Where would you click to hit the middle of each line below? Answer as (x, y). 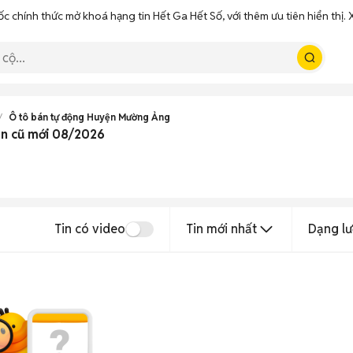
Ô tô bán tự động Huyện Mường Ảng (89, 117)
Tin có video (90, 229)
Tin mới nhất (221, 229)
